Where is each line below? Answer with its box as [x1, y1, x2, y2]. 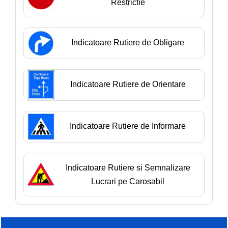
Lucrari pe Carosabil [91, 177, 165, 186]
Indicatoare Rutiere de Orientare [70, 80, 186, 89]
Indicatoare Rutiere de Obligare [71, 38, 185, 47]
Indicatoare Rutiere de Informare [70, 122, 186, 131]
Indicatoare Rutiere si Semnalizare [65, 163, 190, 173]
